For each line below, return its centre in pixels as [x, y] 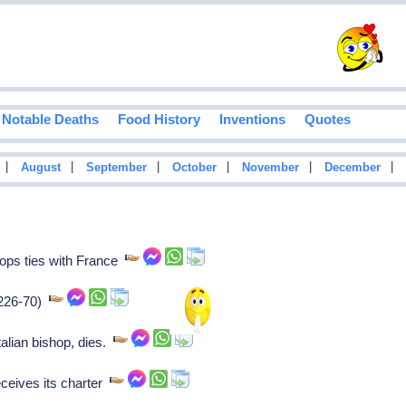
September [116, 168]
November [270, 168]
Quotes [327, 120]
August [40, 168]
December [352, 168]
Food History [159, 120]
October [194, 168]
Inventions [252, 120]
